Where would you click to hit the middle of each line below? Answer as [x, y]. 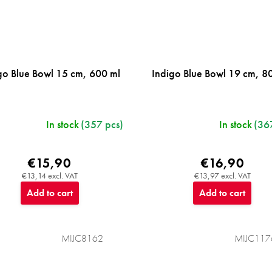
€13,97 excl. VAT [222, 176]
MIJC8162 [82, 239]
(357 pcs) [102, 124]
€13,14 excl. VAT [49, 176]
